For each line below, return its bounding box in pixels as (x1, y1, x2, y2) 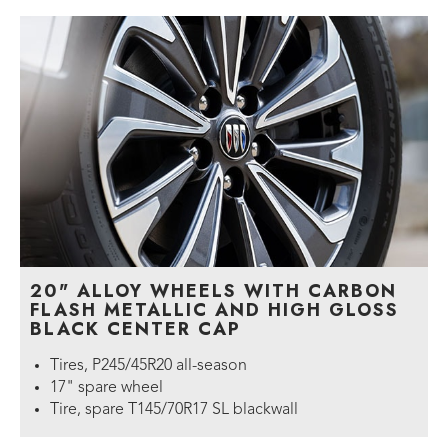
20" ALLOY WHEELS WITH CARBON (30, 277, 397, 304)
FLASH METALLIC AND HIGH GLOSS (30, 296, 399, 323)
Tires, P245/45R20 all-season (50, 357, 247, 374)
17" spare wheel (50, 379, 163, 396)
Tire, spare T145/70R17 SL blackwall (50, 401, 298, 418)
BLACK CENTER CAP (30, 315, 241, 342)
